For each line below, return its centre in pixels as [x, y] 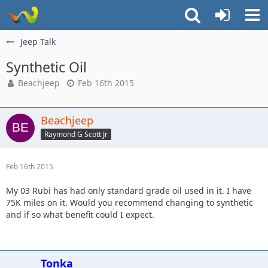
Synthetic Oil [46, 67]
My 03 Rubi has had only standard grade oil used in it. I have [129, 191]
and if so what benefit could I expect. [80, 214]
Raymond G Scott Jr [76, 134]
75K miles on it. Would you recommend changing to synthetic [130, 202]
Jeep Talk [38, 42]
